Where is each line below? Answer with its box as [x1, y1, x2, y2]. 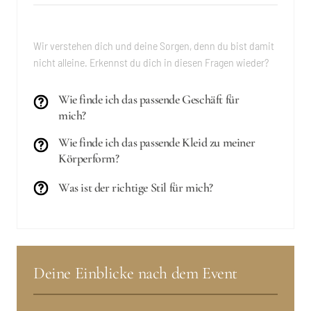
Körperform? [58, 150, 119, 166]
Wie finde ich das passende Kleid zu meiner [58, 134, 255, 150]
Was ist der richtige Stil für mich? [58, 180, 213, 196]
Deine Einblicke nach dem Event [33, 262, 242, 283]
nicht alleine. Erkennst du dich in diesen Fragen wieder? [33, 55, 269, 69]
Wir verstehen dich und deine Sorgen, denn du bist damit [33, 38, 274, 52]
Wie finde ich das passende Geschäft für [58, 91, 239, 107]
